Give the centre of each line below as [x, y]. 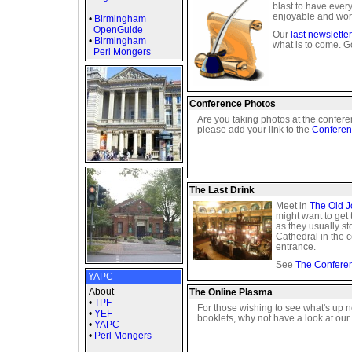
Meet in [293, 206]
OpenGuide [116, 30]
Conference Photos [233, 104]
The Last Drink [222, 190]
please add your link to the [255, 130]
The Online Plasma [231, 292]
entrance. [296, 247]
